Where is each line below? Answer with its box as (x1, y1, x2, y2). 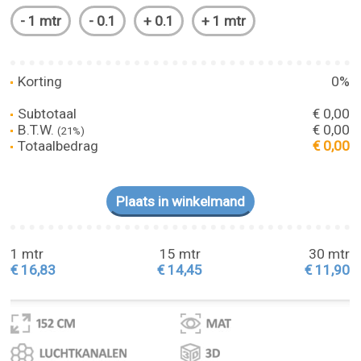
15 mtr (159, 246, 201, 262)
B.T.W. (15, 121, 58, 138)
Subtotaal (15, 105, 77, 122)
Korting (15, 73, 63, 89)
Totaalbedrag (15, 137, 99, 154)
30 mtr (309, 246, 351, 262)
